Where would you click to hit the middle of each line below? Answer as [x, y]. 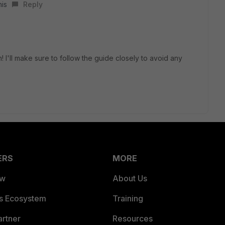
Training [128, 198]
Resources [133, 218]
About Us [130, 178]
